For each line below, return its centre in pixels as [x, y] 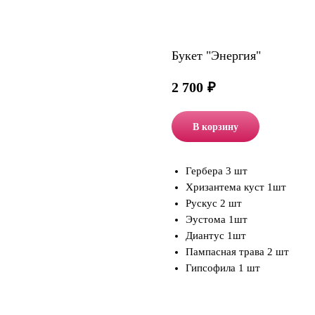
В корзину [216, 127]
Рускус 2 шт [214, 204]
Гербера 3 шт [217, 171]
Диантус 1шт [216, 236]
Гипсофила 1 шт [223, 268]
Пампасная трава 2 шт [237, 252]
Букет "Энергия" [216, 56]
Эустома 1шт [217, 220]
